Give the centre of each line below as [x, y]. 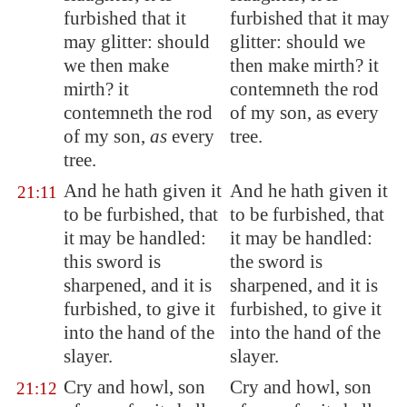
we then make [116, 65]
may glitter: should [137, 42]
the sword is [276, 262]
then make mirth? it [304, 65]
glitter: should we [298, 42]
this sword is [112, 262]
